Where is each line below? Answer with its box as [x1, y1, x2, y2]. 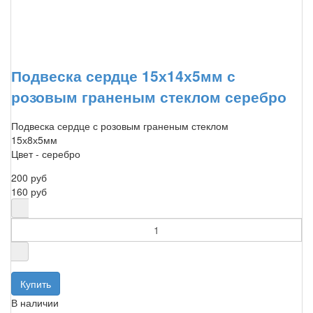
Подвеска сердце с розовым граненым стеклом [11, 119, 228, 133]
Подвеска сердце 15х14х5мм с [11, 64, 235, 86]
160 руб [11, 184, 47, 199]
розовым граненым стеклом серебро [11, 85, 286, 107]
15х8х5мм [11, 133, 57, 147]
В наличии [11, 296, 59, 310]
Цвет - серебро [11, 147, 80, 161]
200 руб [11, 170, 47, 185]
